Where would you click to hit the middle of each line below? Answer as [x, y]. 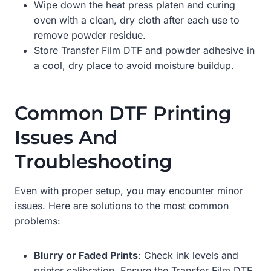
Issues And [66, 138]
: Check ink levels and [188, 255]
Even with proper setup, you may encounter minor [129, 190]
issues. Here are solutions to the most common [122, 205]
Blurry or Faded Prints [86, 255]
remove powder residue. [90, 35]
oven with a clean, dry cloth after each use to [137, 20]
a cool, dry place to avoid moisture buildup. [134, 65]
